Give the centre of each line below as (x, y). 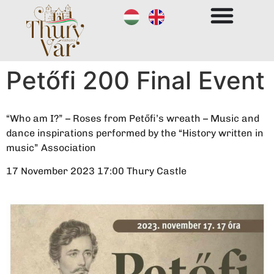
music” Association (51, 148)
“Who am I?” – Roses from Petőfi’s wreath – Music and (133, 118)
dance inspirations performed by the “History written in (135, 133)
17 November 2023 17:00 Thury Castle (96, 171)
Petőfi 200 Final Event (135, 80)
